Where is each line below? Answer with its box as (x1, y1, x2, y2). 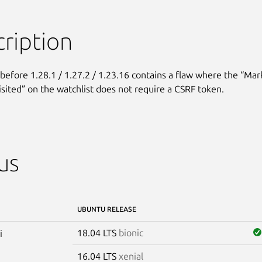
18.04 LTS (77, 227, 119, 238)
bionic (118, 227, 143, 238)
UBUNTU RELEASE (77, 205, 136, 213)
